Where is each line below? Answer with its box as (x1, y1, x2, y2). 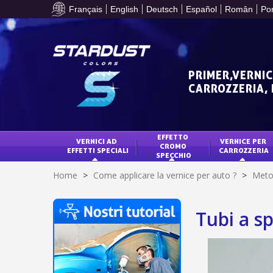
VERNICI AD (76, 136, 119, 146)
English (110, 4, 139, 14)
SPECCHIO (156, 150, 191, 160)
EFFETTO (157, 132, 190, 141)
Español (186, 4, 218, 14)
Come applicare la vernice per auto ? (93, 169, 236, 182)
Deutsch (146, 4, 179, 14)
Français (69, 4, 103, 14)
